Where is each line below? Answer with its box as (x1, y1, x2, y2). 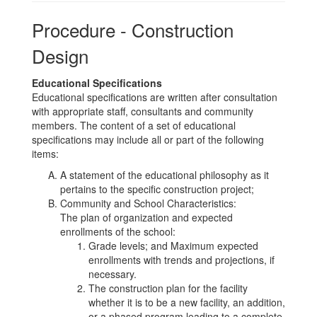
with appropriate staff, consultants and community (32, 104, 253, 118)
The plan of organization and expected (60, 210, 233, 224)
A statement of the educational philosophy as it (60, 168, 269, 182)
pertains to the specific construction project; (60, 182, 254, 196)
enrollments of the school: (60, 224, 175, 238)
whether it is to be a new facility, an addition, (88, 295, 285, 309)
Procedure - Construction (32, 16, 234, 42)
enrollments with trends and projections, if (88, 253, 275, 267)
